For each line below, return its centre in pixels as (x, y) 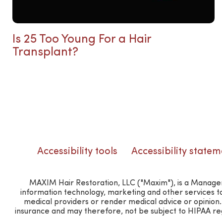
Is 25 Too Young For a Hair (82, 40)
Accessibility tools (77, 152)
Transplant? (45, 53)
